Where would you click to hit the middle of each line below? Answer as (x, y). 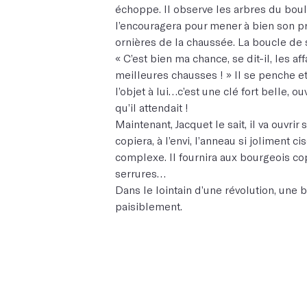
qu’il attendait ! (152, 107)
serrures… (140, 173)
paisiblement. (149, 206)
